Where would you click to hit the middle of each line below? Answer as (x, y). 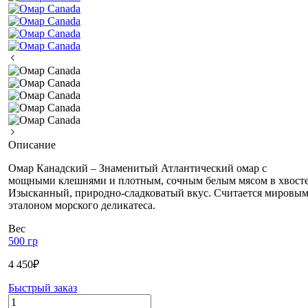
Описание (32, 144)
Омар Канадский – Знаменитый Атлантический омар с (137, 168)
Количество (35, 299)
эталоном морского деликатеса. (82, 205)
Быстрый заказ (43, 287)
